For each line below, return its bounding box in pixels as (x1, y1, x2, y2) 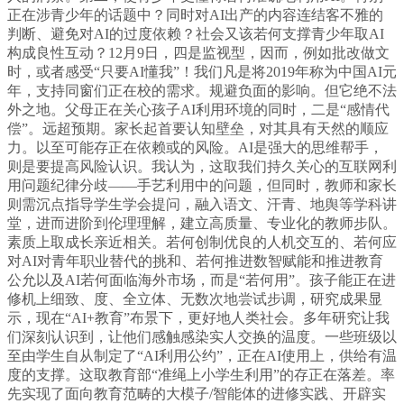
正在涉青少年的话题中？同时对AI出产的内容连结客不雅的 (7, 7, 383, 23)
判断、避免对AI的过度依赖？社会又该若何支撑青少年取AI (7, 26, 384, 42)
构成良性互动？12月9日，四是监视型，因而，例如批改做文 (7, 45, 390, 61)
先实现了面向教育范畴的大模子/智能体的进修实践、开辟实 (7, 386, 386, 402)
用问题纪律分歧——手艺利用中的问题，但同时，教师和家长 (7, 178, 397, 194)
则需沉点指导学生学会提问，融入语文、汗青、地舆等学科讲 (7, 197, 397, 213)
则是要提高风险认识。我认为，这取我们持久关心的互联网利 (7, 159, 397, 175)
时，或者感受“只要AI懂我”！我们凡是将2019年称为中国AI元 (7, 64, 397, 80)
